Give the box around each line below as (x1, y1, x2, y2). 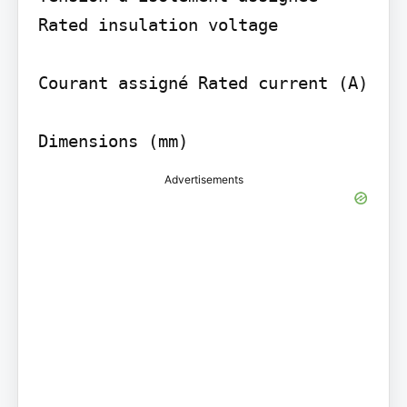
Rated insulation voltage (37, 15, 278, 35)
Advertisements (164, 173, 243, 187)
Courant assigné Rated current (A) (37, 73, 368, 94)
